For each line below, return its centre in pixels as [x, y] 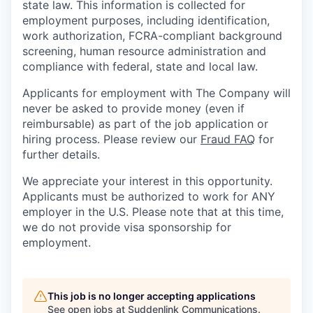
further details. [61, 155]
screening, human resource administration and [144, 51]
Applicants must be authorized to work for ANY [149, 197]
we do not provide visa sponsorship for [127, 227]
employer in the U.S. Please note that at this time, [153, 212]
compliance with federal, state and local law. [140, 67]
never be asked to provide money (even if [133, 109]
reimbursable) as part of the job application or [145, 124]
